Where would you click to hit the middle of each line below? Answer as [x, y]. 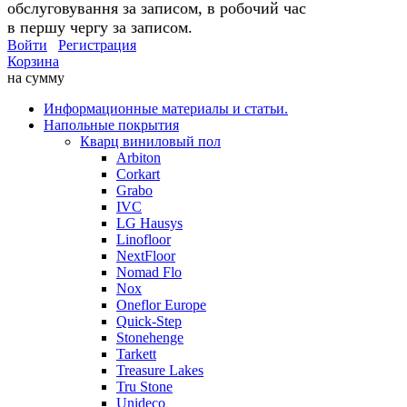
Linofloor [144, 239]
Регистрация [97, 45]
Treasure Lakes [160, 370]
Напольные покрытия [111, 124]
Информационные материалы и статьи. [166, 108]
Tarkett [136, 353]
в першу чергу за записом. [100, 27]
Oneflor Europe [161, 304]
